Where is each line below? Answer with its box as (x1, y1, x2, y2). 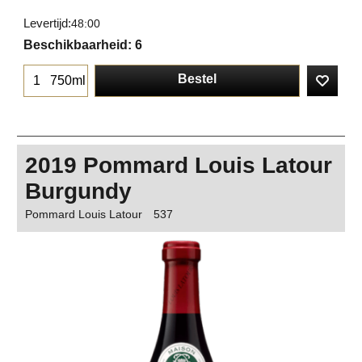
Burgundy (25, 178, 132, 204)
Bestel (178, 72, 217, 86)
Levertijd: (23, 16, 71, 30)
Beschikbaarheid (23, 37, 128, 52)
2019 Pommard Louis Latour (25, 152, 332, 178)
